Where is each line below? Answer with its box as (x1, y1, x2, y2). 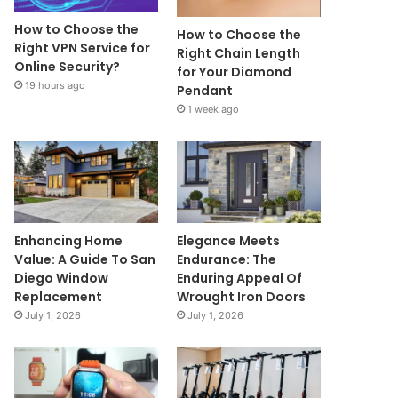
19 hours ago (25, 79, 86, 92)
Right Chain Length (176, 44, 300, 63)
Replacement (14, 287, 103, 306)
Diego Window (14, 268, 109, 287)
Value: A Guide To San (14, 250, 156, 268)
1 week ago (187, 103, 239, 116)
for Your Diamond (176, 63, 291, 82)
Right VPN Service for (14, 39, 151, 58)
